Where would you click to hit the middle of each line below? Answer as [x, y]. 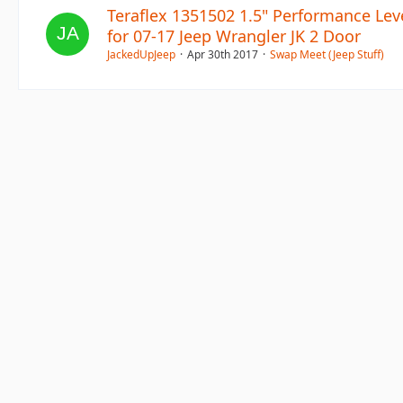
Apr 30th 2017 [223, 54]
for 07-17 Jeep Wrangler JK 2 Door [234, 36]
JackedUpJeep [141, 54]
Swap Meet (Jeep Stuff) [327, 54]
